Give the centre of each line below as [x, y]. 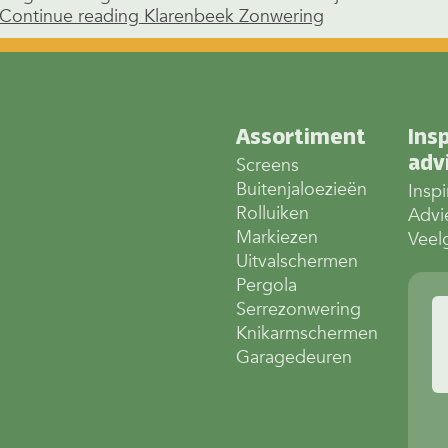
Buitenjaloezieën [301, 190]
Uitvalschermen [297, 262]
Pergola [266, 286]
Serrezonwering [298, 310]
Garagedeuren [294, 358]
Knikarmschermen [307, 334]
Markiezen [277, 238]
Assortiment [301, 137]
